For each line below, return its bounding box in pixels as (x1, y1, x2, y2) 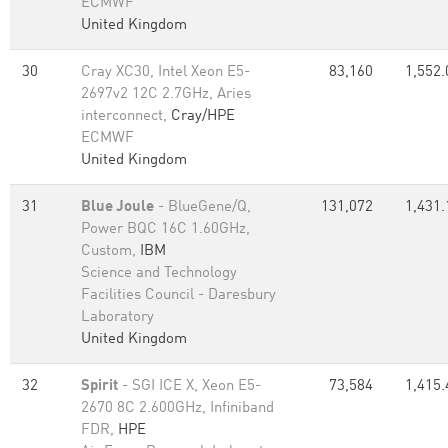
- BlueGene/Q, (154, 200, 251, 215)
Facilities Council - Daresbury (81, 288, 276, 303)
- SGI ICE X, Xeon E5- (118, 379, 261, 394)
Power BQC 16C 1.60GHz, (81, 222, 250, 237)
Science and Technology (81, 266, 237, 281)
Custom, (81, 244, 140, 259)
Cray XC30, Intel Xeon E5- (81, 65, 250, 80)
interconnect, (81, 109, 171, 124)
